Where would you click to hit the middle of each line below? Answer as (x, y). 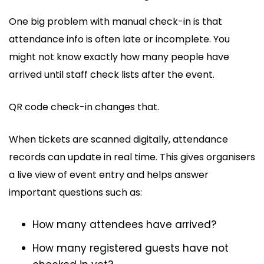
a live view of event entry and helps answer (109, 174)
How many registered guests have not (131, 248)
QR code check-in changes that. (84, 107)
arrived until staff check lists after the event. (112, 74)
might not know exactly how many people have (119, 57)
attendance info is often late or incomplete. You (119, 39)
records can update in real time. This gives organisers (132, 157)
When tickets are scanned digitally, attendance (118, 139)
